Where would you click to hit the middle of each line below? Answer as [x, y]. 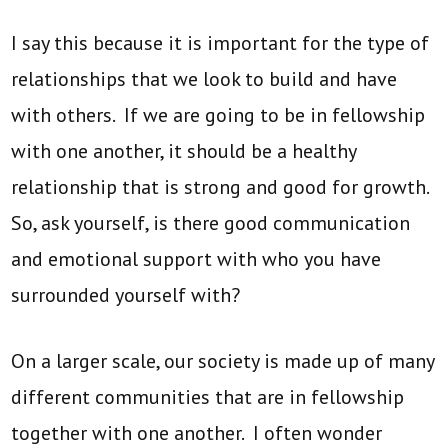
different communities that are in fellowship [208, 396]
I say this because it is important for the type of [220, 42]
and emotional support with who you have [196, 258]
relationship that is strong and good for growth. [222, 186]
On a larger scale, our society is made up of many [223, 360]
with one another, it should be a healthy [184, 150]
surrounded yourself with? [128, 294]
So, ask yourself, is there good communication [211, 222]
